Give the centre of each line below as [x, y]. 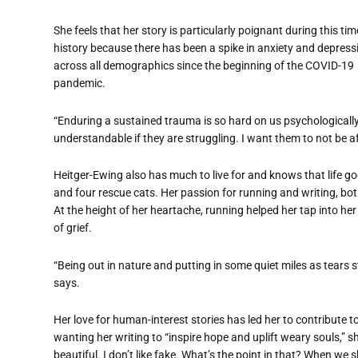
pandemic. [80, 84]
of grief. [73, 228]
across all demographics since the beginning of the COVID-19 [204, 66]
